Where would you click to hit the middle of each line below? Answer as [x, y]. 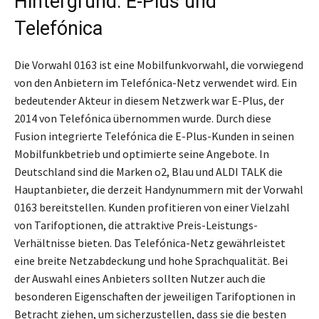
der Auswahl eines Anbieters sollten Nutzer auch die [140, 279]
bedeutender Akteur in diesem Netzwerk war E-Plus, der [149, 101]
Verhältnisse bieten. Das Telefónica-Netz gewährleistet [150, 243]
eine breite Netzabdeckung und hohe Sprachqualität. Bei [151, 261]
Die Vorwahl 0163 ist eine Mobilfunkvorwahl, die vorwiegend [159, 65]
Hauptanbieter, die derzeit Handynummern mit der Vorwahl [159, 190]
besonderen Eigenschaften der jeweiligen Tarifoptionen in [155, 297]
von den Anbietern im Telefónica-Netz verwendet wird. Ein [156, 83]
